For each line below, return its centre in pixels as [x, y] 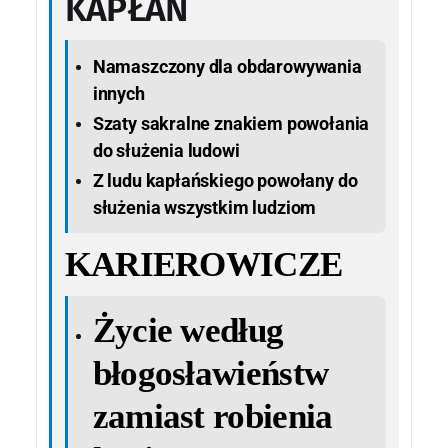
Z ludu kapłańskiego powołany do [225, 180]
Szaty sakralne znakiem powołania [231, 123]
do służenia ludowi [166, 150]
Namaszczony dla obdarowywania [227, 66]
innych [118, 93]
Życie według [188, 330]
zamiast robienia [212, 416]
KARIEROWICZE [203, 265]
